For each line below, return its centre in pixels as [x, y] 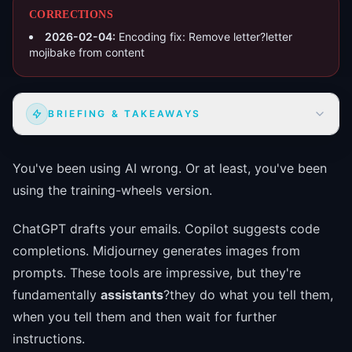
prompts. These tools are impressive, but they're [157, 272]
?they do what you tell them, [248, 294]
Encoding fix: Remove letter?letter [205, 37]
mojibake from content [87, 53]
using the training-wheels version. [112, 191]
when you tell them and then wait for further [145, 316]
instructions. [49, 338]
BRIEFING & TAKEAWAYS [125, 114]
